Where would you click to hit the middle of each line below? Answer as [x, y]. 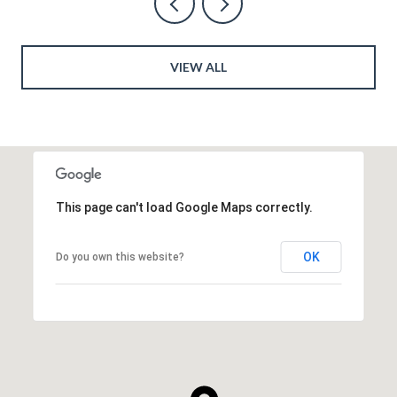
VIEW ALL [198, 66]
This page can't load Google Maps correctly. [184, 207]
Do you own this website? [120, 257]
